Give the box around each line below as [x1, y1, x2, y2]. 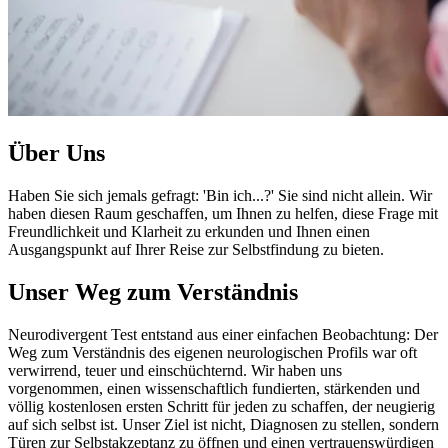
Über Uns [8, 139, 105, 166]
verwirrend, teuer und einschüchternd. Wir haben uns [8, 361, 342, 379]
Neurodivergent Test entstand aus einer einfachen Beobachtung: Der [8, 325, 438, 343]
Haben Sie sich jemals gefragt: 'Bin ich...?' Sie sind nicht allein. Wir [8, 186, 432, 204]
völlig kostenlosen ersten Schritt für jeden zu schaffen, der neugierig [8, 397, 435, 415]
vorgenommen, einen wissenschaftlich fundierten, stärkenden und [8, 379, 420, 397]
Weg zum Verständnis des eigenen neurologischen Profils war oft [8, 343, 417, 361]
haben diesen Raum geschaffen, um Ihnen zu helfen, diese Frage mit [8, 204, 438, 222]
